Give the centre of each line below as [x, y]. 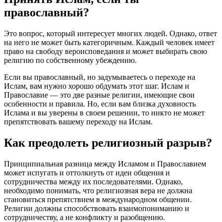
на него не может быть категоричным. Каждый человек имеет [109, 43]
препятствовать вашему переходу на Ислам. [78, 122]
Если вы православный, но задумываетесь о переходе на [100, 77]
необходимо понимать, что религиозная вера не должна [98, 191]
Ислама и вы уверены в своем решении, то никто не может [104, 113]
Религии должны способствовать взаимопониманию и [97, 209]
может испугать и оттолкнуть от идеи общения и [87, 173]
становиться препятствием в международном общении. [98, 200]
